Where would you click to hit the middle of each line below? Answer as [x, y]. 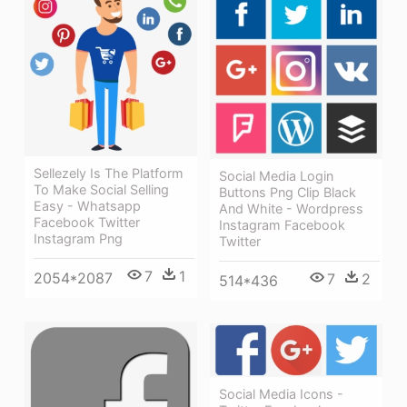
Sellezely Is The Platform [109, 173]
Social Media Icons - [281, 394]
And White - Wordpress [291, 208]
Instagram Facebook [282, 224]
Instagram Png [78, 238]
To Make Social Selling [101, 189]
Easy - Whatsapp [87, 205]
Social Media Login [276, 175]
